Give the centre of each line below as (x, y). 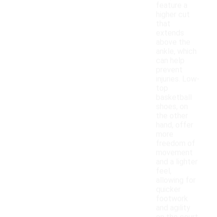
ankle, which (176, 51)
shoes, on (172, 107)
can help (170, 61)
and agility (173, 208)
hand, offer (175, 125)
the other (172, 116)
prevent (169, 70)
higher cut (173, 15)
